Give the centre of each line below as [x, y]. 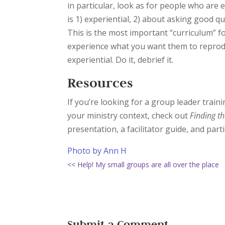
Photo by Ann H [97, 151]
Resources [100, 83]
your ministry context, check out [129, 116]
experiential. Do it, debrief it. [123, 60]
